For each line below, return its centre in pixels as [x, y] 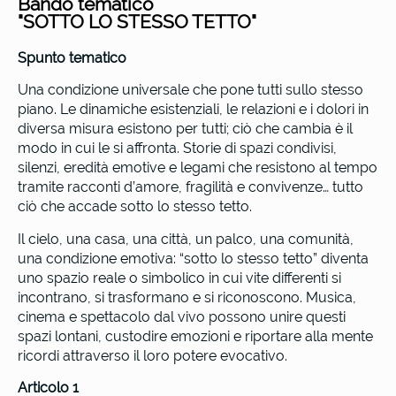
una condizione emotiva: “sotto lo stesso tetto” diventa [193, 258]
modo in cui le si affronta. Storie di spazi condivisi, [177, 148]
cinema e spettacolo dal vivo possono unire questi [182, 316]
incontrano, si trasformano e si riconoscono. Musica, [187, 297]
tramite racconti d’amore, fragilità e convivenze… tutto [190, 187]
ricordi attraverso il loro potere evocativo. [152, 355]
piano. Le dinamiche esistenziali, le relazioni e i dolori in [193, 110]
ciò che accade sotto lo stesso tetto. [135, 207]
